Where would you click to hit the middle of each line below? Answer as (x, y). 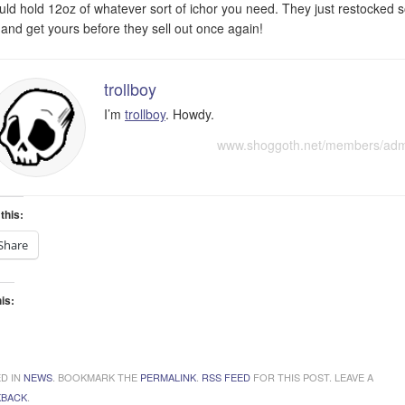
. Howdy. (190, 113)
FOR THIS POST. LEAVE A (312, 377)
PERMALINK (168, 377)
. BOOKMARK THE (96, 377)
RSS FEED (226, 377)
